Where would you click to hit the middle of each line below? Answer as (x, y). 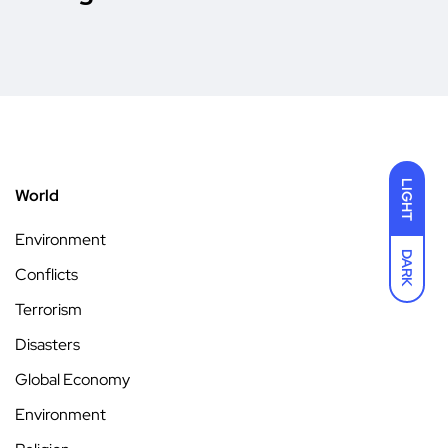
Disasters (47, 344)
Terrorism (48, 309)
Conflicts (46, 274)
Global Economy (72, 379)
